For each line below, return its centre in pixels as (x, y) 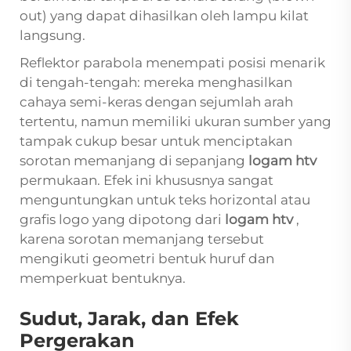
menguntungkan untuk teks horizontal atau (165, 200)
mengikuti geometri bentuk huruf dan (147, 259)
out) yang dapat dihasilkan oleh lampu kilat (164, 16)
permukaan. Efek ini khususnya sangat (147, 181)
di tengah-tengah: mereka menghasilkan (156, 83)
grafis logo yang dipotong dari (122, 220)
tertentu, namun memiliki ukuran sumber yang (175, 122)
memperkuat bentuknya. (103, 279)
